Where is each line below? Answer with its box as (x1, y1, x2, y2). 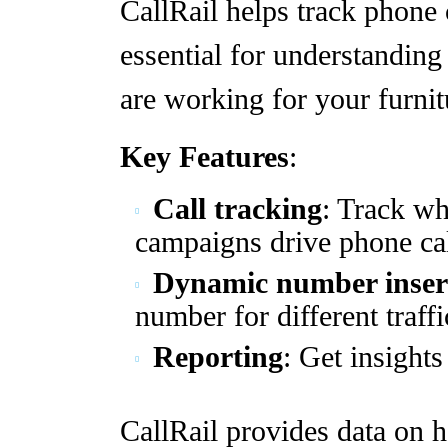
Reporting (153, 341, 283, 373)
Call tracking (153, 193, 322, 225)
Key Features (120, 141, 289, 173)
